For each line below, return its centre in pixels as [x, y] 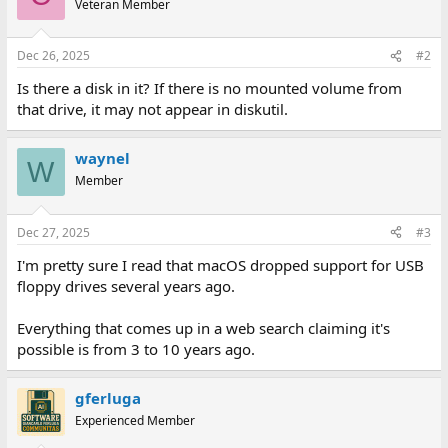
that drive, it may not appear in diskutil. [152, 109]
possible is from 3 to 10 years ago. [135, 348]
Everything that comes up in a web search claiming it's [203, 327]
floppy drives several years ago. [125, 285]
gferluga [107, 397]
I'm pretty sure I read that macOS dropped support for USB [220, 264]
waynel [102, 158]
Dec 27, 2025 [53, 232]
